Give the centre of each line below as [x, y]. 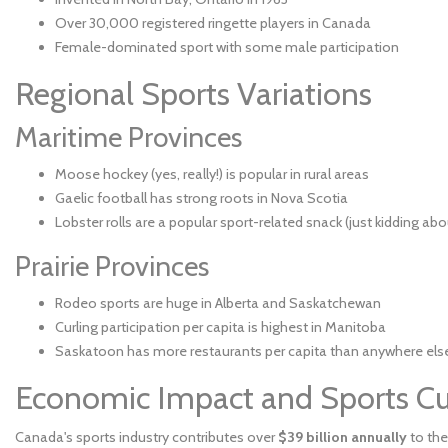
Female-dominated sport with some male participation [227, 47]
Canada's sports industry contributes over [146, 437]
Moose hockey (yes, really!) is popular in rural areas [212, 174]
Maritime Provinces [128, 137]
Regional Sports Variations [193, 93]
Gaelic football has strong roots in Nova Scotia [201, 198]
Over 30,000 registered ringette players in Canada [213, 23]
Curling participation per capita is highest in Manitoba [220, 327]
